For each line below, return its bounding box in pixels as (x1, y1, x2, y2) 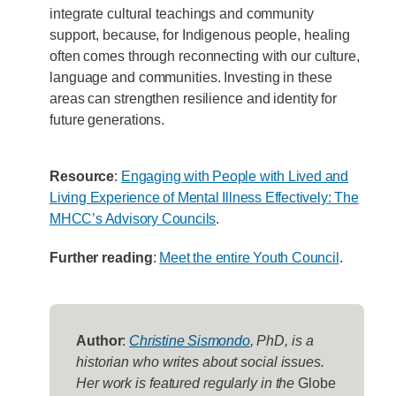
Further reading (49, 249, 153, 265)
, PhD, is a (249, 332, 314, 348)
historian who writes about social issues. (76, 354, 324, 369)
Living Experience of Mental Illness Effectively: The (49, 189, 359, 205)
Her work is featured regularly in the (76, 375, 299, 391)
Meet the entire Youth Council (159, 249, 339, 265)
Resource (49, 168, 115, 184)
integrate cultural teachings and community (49, 5, 314, 21)
